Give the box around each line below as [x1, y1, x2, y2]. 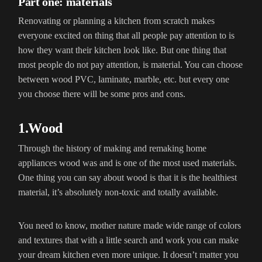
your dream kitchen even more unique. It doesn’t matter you [18, 250, 239, 260]
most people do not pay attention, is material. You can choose [18, 60, 243, 70]
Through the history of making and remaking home [18, 143, 206, 154]
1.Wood [18, 120, 63, 136]
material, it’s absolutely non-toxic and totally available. [18, 187, 218, 198]
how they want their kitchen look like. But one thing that [18, 45, 226, 56]
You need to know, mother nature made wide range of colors [18, 220, 241, 231]
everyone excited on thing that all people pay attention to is [18, 30, 235, 41]
